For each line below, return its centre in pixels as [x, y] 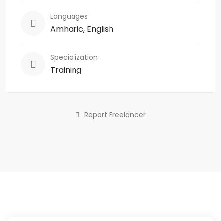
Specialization [74, 57]
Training [66, 70]
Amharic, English [82, 29]
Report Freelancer [115, 115]
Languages [69, 16]
